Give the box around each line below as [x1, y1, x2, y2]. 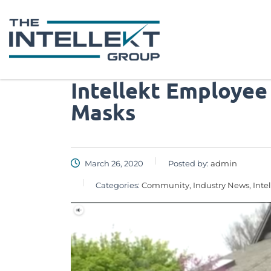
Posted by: [168, 158, 211, 168]
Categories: [96, 180, 142, 190]
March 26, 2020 [83, 158, 143, 168]
